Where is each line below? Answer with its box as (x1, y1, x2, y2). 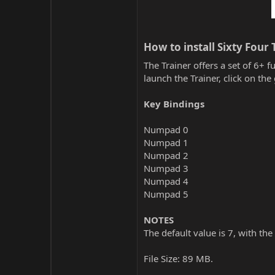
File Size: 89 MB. (144, 252, 213, 265)
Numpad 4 (144, 175, 188, 187)
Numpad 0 (144, 123, 188, 136)
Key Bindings (144, 98, 204, 110)
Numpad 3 (144, 162, 188, 174)
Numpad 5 (144, 188, 188, 200)
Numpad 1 (144, 136, 188, 149)
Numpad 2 (144, 149, 188, 161)
